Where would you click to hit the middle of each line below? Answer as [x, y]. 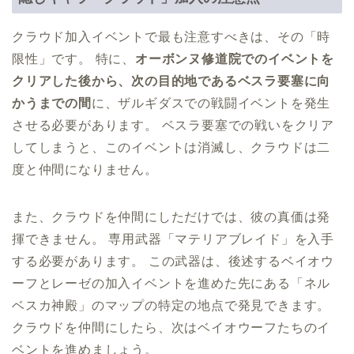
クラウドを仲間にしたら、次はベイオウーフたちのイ [171, 328]
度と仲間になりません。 [85, 170]
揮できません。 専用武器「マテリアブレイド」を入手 [173, 239]
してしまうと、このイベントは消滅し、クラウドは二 [171, 148]
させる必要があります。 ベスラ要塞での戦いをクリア [173, 126]
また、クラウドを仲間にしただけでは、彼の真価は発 [171, 217]
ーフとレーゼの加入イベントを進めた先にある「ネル [171, 284]
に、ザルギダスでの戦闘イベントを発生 [211, 104]
